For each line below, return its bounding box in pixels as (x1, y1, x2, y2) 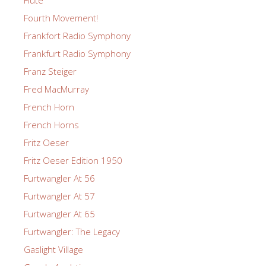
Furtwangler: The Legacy (24, 225, 120, 237)
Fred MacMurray (24, 83, 89, 95)
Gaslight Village (24, 243, 83, 255)
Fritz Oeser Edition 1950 (24, 154, 122, 166)
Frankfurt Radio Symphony (24, 47, 131, 59)
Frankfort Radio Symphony (24, 29, 131, 42)
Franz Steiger (24, 65, 77, 77)
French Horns (24, 118, 79, 131)
